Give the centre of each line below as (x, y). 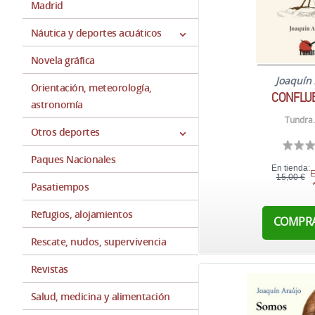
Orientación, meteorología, (91, 88)
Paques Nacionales (73, 159)
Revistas (50, 269)
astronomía (57, 104)
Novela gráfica (63, 60)
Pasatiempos (60, 187)
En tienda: (290, 168)
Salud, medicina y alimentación (101, 296)
